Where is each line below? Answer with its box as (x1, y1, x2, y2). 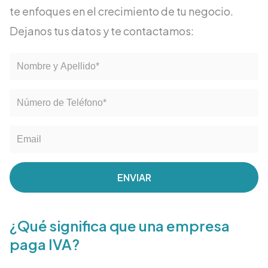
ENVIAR (117, 171, 151, 184)
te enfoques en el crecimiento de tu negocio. (10, 4, 233, 19)
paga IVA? (10, 235, 80, 254)
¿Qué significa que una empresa (10, 217, 230, 235)
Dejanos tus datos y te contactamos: (10, 24, 194, 38)
